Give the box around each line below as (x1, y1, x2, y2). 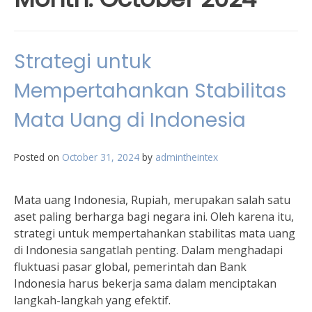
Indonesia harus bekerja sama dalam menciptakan (14, 276, 276, 291)
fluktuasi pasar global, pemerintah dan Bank (14, 259, 247, 274)
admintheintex (155, 150, 218, 164)
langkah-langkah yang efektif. (14, 292, 171, 308)
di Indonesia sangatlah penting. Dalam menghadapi (14, 242, 283, 258)
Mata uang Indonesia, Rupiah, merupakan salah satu (14, 192, 290, 208)
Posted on (14, 150, 62, 164)
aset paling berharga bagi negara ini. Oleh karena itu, (14, 209, 294, 224)
